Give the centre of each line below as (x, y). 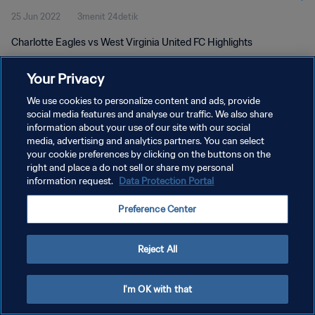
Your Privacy (66, 78)
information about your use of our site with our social (139, 128)
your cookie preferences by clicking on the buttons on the (149, 154)
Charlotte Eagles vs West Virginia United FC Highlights (132, 42)
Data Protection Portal (167, 181)
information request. (71, 181)
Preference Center (157, 209)
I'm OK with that (157, 289)
